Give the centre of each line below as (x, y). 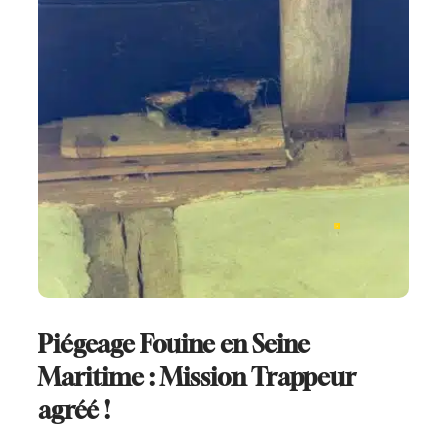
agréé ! (74, 409)
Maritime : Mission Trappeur (197, 376)
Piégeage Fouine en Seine (174, 343)
